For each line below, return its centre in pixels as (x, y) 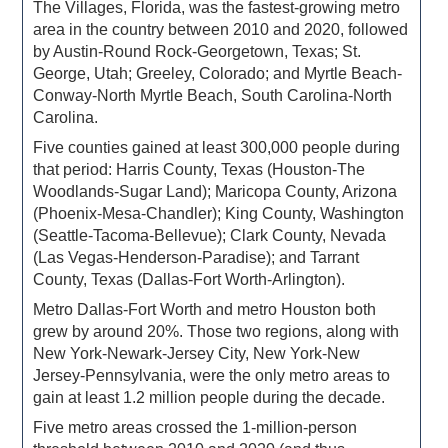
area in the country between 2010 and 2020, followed (221, 30)
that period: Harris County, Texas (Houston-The (199, 170)
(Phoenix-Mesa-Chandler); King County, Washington (219, 214)
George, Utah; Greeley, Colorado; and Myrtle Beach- (218, 74)
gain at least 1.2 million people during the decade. (209, 398)
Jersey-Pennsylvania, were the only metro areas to (212, 376)
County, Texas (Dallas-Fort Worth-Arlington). (189, 280)
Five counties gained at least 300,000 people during (217, 148)
